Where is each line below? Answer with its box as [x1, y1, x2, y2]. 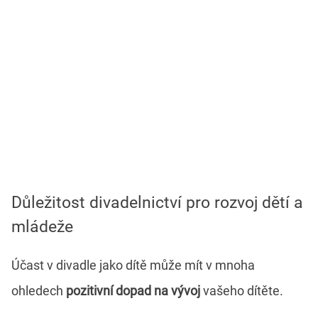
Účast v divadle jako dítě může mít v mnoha [11, 257, 255, 273]
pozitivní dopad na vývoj [66, 283, 200, 298]
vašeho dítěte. [200, 283, 283, 298]
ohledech [11, 283, 66, 298]
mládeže [11, 216, 73, 236]
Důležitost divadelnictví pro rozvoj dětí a [11, 192, 303, 212]
